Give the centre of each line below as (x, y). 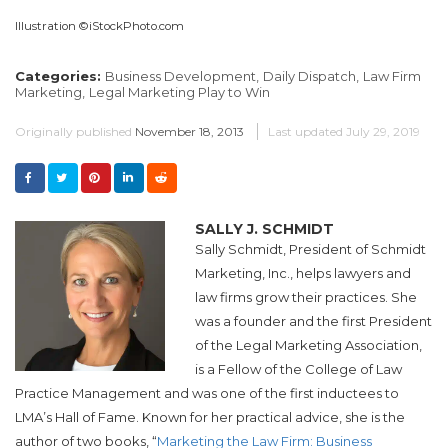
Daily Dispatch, (311, 76)
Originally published (73, 132)
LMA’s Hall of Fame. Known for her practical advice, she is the (210, 417)
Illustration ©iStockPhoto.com (99, 26)
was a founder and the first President (313, 321)
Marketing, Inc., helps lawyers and (303, 273)
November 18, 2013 (189, 132)
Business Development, (182, 76)
